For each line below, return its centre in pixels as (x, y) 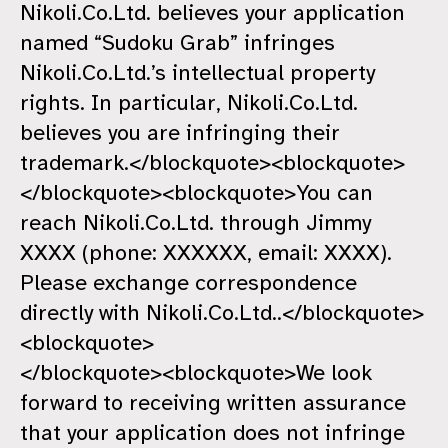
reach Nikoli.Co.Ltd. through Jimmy (195, 223)
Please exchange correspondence (188, 283)
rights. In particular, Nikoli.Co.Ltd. (189, 103)
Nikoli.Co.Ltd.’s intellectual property (197, 73)
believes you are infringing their (180, 133)
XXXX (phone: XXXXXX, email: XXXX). (206, 253)
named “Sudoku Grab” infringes (177, 43)
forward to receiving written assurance (213, 403)
